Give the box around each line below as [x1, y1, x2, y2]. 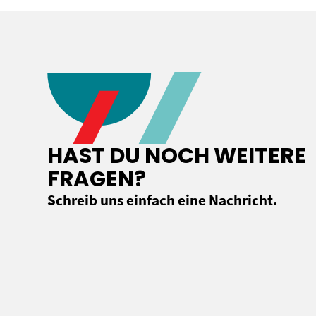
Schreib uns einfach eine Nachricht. [47, 190, 278, 210]
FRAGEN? [47, 164, 147, 195]
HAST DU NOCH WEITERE [47, 140, 307, 171]
